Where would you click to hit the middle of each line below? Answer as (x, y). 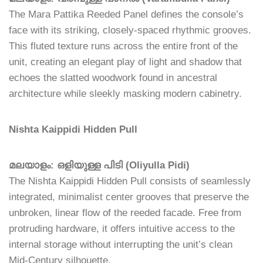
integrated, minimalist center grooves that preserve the (129, 197)
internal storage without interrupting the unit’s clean (121, 245)
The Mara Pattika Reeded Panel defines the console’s (126, 15)
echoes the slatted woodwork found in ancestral (113, 78)
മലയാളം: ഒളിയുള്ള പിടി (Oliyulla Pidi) (99, 166)
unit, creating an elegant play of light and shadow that (125, 62)
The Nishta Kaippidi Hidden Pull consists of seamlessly (130, 181)
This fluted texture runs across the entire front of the (123, 46)
